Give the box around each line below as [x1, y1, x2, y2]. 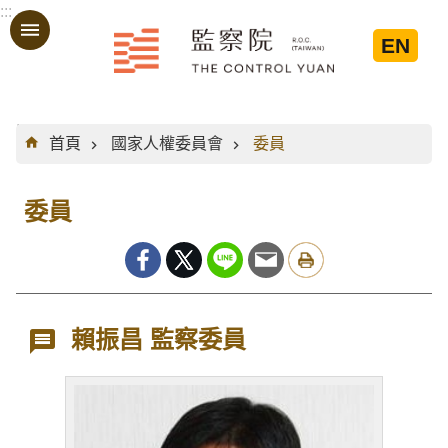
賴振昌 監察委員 [71, 326, 247, 353]
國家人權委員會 [111, 135, 223, 152]
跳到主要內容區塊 [10, 15, 138, 32]
